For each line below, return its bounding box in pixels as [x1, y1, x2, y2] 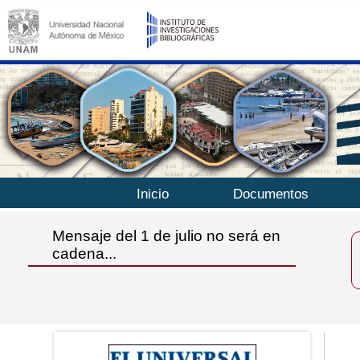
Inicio [136, 186, 169, 202]
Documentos [233, 186, 309, 202]
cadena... [52, 245, 117, 263]
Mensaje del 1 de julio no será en [52, 227, 281, 245]
